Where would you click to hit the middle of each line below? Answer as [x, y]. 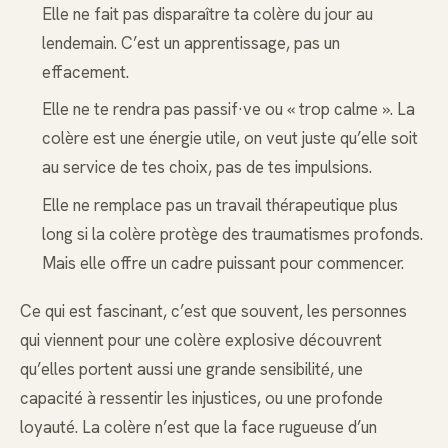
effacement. [85, 71]
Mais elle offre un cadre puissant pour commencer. [222, 262]
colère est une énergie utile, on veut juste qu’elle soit [229, 138]
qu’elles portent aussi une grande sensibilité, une [191, 368]
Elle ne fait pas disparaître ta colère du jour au [207, 13]
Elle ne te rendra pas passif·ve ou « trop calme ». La [228, 109]
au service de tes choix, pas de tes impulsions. [206, 167]
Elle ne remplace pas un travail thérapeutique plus [219, 204]
